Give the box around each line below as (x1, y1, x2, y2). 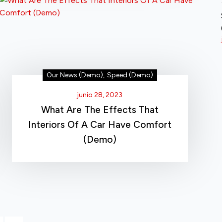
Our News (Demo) (46, 71, 103, 80)
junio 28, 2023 (77, 91, 123, 100)
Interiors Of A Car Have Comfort (28, 119, 171, 131)
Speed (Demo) (107, 71, 153, 80)
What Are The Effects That (41, 104, 159, 116)
